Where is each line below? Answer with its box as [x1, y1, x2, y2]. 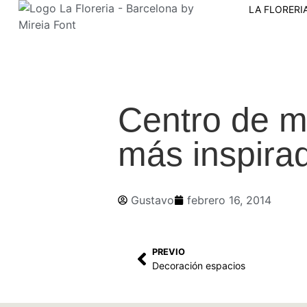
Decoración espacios [152, 259, 245, 271]
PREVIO [152, 246, 185, 257]
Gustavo [131, 193, 174, 207]
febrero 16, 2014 [187, 193, 271, 207]
